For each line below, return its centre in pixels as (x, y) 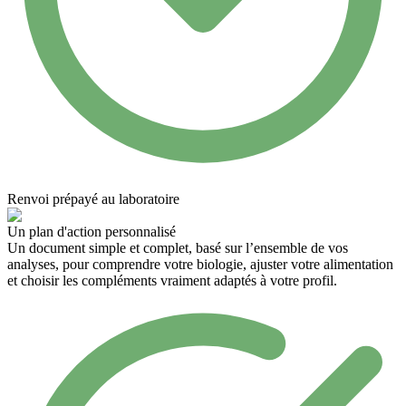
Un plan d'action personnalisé (92, 231)
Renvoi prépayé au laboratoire (93, 198)
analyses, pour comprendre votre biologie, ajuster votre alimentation (200, 264)
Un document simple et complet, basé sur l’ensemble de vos (178, 247)
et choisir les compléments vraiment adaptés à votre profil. (172, 280)
